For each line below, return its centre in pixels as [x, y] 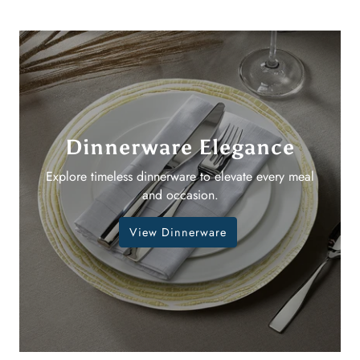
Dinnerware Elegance [180, 147]
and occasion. [180, 195]
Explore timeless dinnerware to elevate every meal [180, 177]
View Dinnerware [178, 233]
